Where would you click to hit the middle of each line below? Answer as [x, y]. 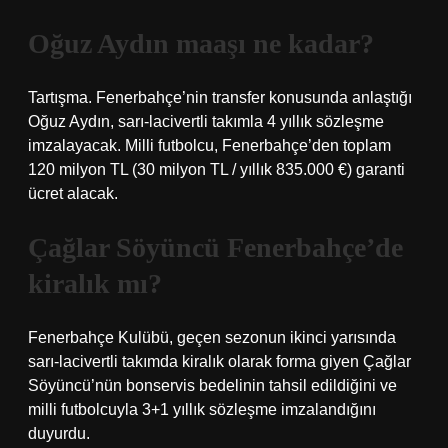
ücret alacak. [73, 193]
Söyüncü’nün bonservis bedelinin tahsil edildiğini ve [212, 385]
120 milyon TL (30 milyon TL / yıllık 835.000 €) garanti [216, 169]
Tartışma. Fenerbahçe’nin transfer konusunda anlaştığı [220, 97]
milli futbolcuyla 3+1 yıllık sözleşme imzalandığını [202, 409]
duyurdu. [59, 433]
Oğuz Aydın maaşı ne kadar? [201, 43]
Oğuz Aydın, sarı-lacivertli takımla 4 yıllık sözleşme [206, 121]
